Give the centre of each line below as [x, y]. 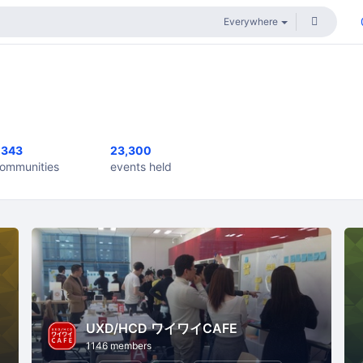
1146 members [119, 345]
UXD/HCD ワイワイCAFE [162, 328]
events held [141, 167]
